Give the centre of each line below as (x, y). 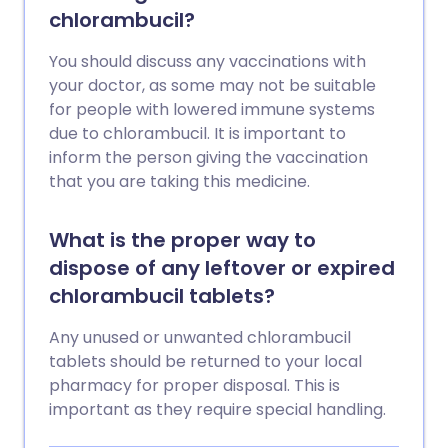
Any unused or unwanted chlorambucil (200, 337)
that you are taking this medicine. (179, 181)
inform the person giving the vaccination (208, 157)
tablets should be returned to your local (205, 361)
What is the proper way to (182, 240)
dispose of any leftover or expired (222, 268)
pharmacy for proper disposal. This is (194, 385)
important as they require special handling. (217, 409)
